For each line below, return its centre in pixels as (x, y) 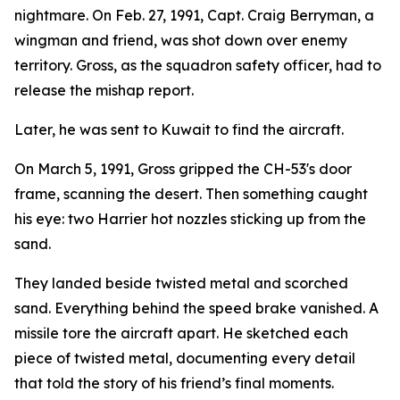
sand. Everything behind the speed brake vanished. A (196, 308)
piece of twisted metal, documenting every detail (185, 358)
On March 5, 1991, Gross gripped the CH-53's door (183, 169)
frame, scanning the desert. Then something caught (191, 194)
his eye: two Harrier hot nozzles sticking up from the (190, 219)
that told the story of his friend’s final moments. (174, 383)
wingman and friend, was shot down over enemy (181, 40)
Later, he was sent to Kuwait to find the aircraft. (179, 129)
